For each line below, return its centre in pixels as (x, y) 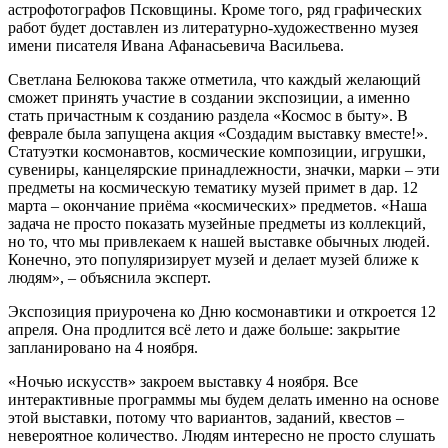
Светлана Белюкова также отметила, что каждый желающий (214, 79)
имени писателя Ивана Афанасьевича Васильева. (176, 45)
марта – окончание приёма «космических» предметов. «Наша (217, 205)
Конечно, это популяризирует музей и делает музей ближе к (213, 259)
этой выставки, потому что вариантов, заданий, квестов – (206, 417)
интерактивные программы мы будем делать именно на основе (223, 399)
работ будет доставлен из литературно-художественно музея (213, 27)
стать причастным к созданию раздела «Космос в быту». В (208, 115)
